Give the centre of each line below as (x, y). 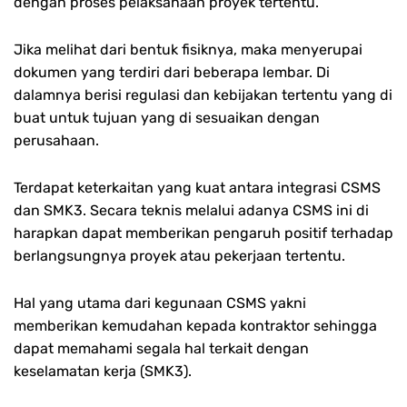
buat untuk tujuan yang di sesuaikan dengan (167, 117)
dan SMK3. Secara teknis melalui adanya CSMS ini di (191, 210)
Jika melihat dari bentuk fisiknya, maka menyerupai (188, 49)
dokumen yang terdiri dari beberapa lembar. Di (172, 72)
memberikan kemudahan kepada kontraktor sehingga (195, 326)
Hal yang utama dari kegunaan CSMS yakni (160, 303)
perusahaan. (56, 140)
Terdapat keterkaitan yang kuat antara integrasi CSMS (197, 188)
